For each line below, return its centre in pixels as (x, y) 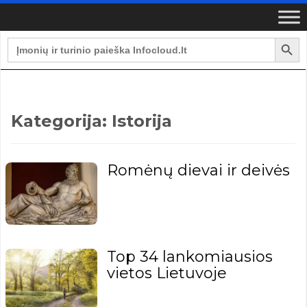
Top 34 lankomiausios (190, 256)
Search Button (290, 37)
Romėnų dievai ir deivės (199, 170)
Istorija (142, 121)
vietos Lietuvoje (167, 273)
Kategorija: (61, 121)
